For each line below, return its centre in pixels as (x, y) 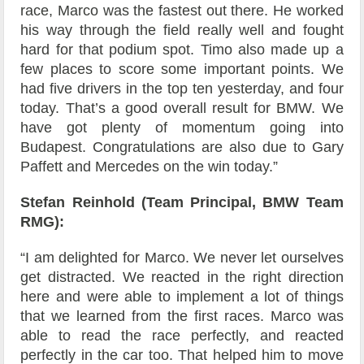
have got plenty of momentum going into (182, 128)
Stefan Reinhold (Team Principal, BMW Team (182, 203)
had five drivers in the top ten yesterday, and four (182, 89)
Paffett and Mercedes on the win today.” (149, 167)
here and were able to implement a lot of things (182, 297)
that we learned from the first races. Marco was (182, 316)
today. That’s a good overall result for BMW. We (182, 108)
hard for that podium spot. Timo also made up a (182, 50)
